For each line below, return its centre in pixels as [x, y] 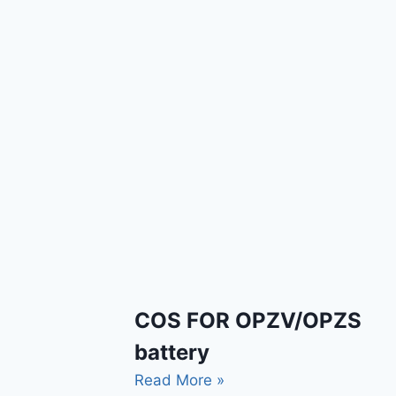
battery [172, 352]
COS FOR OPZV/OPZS [248, 320]
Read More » [179, 380]
